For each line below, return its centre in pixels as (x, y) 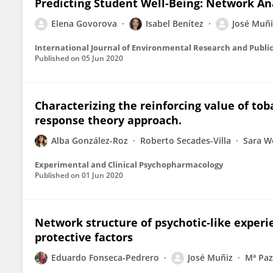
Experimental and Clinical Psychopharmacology (129, 165)
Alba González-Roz (90, 140)
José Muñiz (210, 257)
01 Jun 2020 (102, 175)
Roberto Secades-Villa (186, 140)
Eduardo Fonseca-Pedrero (105, 257)
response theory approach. (108, 120)
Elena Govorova (84, 23)
